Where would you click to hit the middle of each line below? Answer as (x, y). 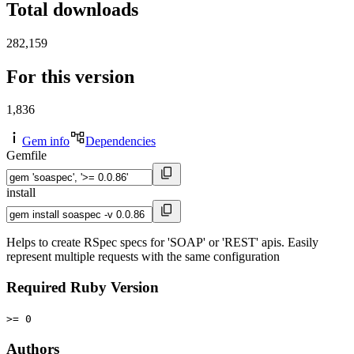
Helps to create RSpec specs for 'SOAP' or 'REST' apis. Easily (162, 243)
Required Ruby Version (83, 288)
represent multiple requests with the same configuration (143, 257)
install (21, 193)
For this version (70, 76)
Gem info (46, 141)
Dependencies (121, 141)
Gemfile (26, 156)
